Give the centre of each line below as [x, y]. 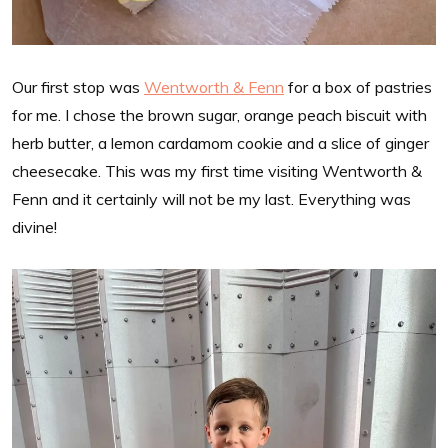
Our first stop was [78, 87]
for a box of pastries [358, 87]
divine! [34, 227]
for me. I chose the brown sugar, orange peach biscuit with [219, 115]
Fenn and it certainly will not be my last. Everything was [211, 199]
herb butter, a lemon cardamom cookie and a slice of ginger [220, 143]
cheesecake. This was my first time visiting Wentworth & [217, 171]
